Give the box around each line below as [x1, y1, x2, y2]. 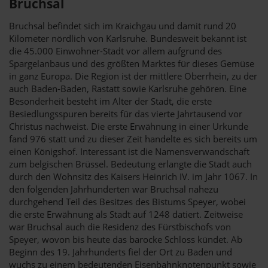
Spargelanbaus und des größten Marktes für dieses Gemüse [9, 57, 254, 69]
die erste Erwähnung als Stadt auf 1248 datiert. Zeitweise [9, 208, 243, 220]
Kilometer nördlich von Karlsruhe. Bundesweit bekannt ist [9, 32, 246, 44]
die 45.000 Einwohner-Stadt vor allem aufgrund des [9, 44, 222, 57]
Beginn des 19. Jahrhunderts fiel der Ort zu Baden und [9, 245, 232, 258]
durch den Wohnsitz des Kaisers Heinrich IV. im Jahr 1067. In [9, 170, 258, 182]
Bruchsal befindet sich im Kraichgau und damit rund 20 [9, 19, 236, 32]
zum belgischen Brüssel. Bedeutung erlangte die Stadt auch [9, 157, 252, 170]
